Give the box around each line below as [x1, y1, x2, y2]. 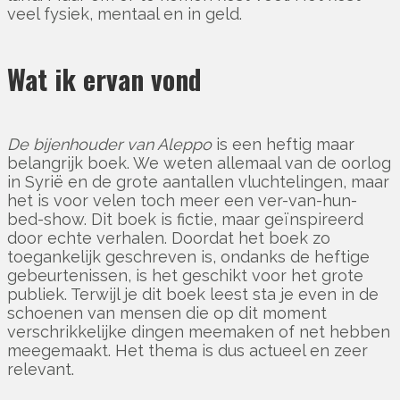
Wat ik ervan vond [7, 59, 202, 100]
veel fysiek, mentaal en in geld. [7, 4, 242, 24]
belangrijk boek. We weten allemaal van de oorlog [7, 154, 391, 173]
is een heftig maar [212, 135, 354, 154]
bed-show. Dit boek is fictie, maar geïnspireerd [7, 210, 363, 229]
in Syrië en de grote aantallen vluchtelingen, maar [7, 172, 389, 192]
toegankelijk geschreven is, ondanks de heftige [7, 247, 370, 267]
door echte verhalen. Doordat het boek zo [7, 229, 330, 248]
